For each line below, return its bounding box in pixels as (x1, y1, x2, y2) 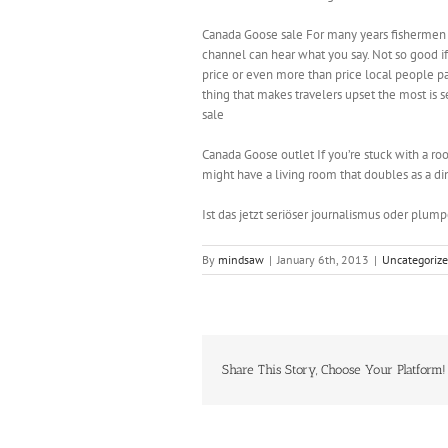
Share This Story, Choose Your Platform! (222, 362, 446, 377)
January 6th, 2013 (277, 252, 369, 267)
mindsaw (218, 252, 264, 267)
